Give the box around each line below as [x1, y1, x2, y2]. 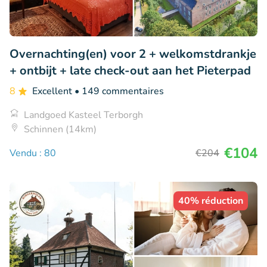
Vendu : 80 [10, 146, 56, 160]
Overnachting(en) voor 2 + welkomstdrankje [10, 45, 256, 62]
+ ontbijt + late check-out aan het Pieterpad [10, 62, 251, 79]
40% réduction [178, 194, 243, 207]
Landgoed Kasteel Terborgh [24, 108, 143, 122]
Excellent [32, 84, 74, 98]
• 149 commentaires [74, 84, 164, 98]
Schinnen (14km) [24, 122, 97, 136]
